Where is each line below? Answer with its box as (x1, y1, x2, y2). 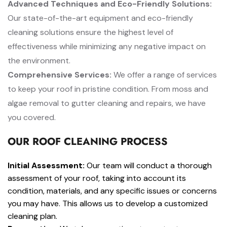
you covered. (8, 112, 56, 123)
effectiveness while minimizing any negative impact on (8, 41, 206, 52)
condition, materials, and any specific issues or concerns (8, 185, 217, 196)
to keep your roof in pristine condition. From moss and (8, 84, 208, 94)
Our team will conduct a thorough (85, 160, 212, 171)
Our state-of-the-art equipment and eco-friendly (8, 13, 193, 23)
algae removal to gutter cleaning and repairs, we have (8, 98, 206, 108)
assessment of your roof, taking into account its (8, 173, 186, 183)
